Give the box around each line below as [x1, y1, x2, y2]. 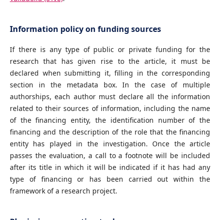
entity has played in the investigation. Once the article [9, 138, 211, 148]
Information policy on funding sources [9, 23, 161, 34]
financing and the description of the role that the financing [9, 127, 211, 137]
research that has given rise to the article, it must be [9, 56, 211, 66]
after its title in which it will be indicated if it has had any [9, 162, 211, 172]
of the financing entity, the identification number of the [9, 115, 211, 125]
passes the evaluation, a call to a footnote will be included [9, 150, 211, 160]
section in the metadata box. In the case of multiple [9, 80, 211, 89]
